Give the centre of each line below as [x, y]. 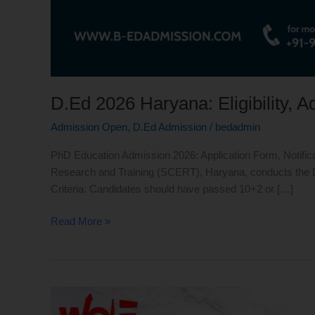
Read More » [81, 221]
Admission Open [89, 127]
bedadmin [238, 127]
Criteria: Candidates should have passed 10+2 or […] [172, 188]
